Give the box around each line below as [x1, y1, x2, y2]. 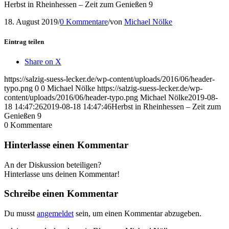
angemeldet [37, 209, 74, 218]
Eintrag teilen [4, 37, 44, 45]
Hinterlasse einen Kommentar [4, 139, 128, 150]
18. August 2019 [4, 17, 58, 26]
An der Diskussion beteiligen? [4, 160, 101, 169]
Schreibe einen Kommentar [4, 188, 118, 199]
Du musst [4, 209, 37, 218]
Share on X [25, 57, 61, 66]
